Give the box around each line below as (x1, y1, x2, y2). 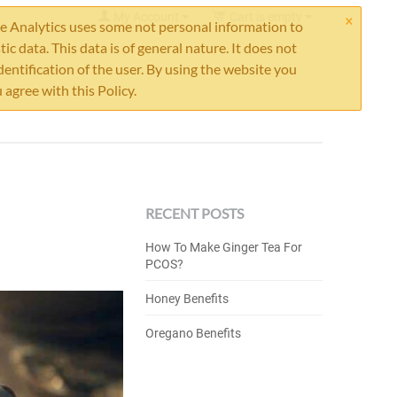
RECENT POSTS (144, 205, 244, 222)
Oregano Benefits (144, 326, 241, 340)
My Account (113, 10, 179, 25)
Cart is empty (229, 10, 302, 25)
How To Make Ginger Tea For (144, 240, 302, 254)
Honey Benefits (144, 292, 229, 306)
